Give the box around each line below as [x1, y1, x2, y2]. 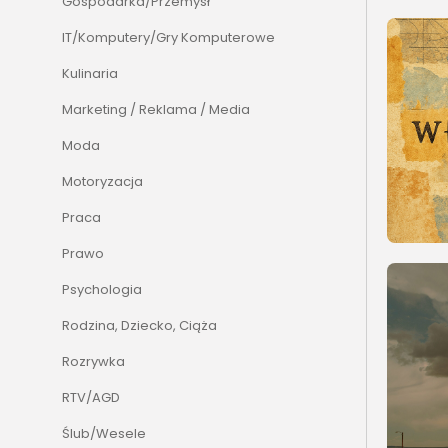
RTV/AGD [62, 388, 120, 408]
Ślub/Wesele [62, 424, 146, 444]
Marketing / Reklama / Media [62, 100, 250, 120]
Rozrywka [62, 352, 125, 372]
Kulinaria [62, 64, 118, 84]
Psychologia [62, 280, 142, 300]
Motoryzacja [62, 172, 143, 192]
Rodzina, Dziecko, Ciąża [62, 316, 217, 336]
